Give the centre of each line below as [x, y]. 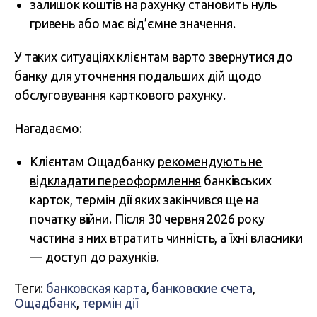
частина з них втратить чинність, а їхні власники [166, 238]
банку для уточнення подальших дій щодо [138, 76]
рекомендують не [210, 161]
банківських [236, 180]
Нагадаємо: [48, 128]
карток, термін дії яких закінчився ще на [145, 200]
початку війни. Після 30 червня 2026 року [147, 219]
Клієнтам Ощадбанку [94, 161]
